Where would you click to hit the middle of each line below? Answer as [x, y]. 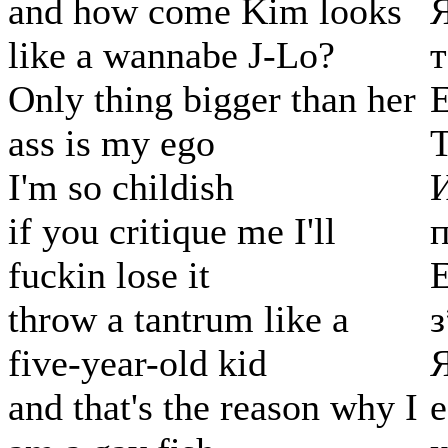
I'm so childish [121, 187]
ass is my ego [111, 143]
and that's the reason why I [213, 407]
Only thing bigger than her [212, 99]
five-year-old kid [137, 363]
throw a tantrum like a [178, 319]
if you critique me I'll [172, 231]
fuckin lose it [109, 275]
